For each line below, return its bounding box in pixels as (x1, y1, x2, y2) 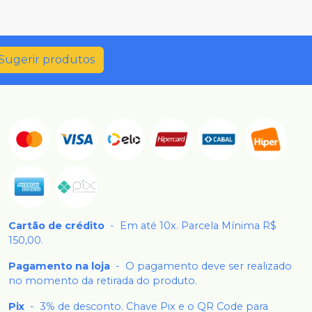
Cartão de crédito (8, 219, 104, 233)
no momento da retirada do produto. (8, 274, 197, 288)
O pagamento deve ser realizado (125, 260, 292, 273)
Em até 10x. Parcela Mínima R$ (120, 219, 276, 233)
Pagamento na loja (8, 260, 110, 273)
